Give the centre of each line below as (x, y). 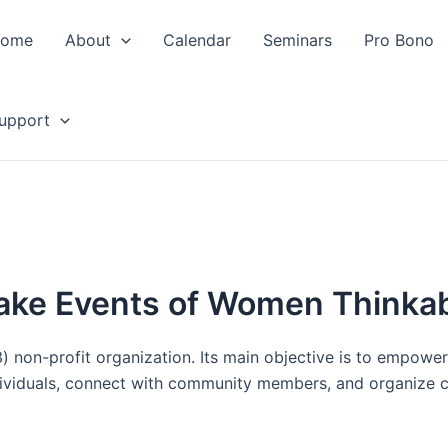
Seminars (297, 40)
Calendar (196, 40)
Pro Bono (398, 40)
